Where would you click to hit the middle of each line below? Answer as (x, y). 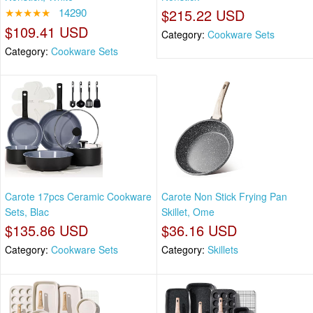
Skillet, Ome (188, 212)
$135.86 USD (46, 231)
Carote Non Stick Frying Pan (224, 197)
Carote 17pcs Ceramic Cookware (78, 197)
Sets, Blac (27, 212)
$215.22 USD (203, 15)
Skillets (223, 250)
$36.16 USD (199, 231)
